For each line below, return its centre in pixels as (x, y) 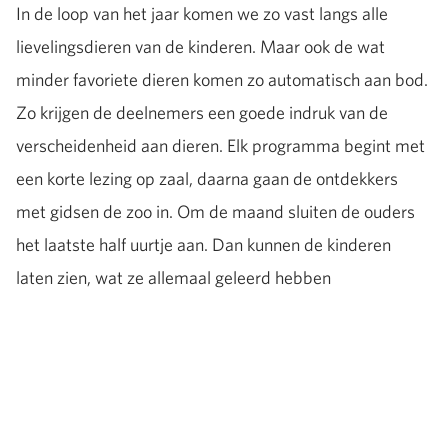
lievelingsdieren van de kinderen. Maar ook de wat (200, 46)
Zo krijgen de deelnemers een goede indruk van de (202, 112)
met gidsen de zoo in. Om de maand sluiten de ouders (215, 211)
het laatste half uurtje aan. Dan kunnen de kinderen (203, 244)
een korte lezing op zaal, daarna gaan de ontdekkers (207, 178)
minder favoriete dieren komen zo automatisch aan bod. (222, 79)
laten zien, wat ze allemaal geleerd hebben (175, 277)
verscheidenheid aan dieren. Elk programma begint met (220, 145)
